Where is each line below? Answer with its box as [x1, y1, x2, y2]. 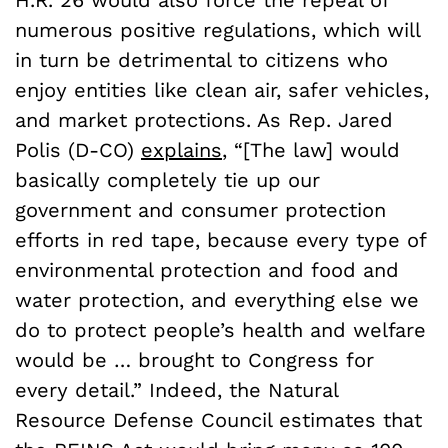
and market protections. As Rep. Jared [15, 108, 393, 133]
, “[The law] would [222, 138, 400, 163]
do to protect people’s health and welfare [15, 318, 426, 343]
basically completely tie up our [15, 168, 320, 193]
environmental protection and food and [15, 258, 399, 283]
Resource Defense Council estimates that [15, 408, 422, 433]
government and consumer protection [15, 198, 386, 223]
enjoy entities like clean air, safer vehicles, [15, 78, 429, 103]
